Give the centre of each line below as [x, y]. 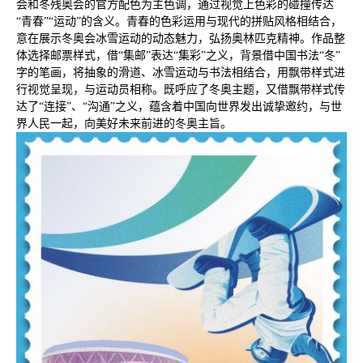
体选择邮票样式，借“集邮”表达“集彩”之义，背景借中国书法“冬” [178, 56]
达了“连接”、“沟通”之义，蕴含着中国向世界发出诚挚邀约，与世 [179, 107]
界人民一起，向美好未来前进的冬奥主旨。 [124, 124]
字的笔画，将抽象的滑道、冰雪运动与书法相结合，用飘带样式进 [181, 73]
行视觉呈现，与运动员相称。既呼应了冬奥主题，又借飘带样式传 [181, 90]
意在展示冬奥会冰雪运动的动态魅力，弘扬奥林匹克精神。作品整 [181, 39]
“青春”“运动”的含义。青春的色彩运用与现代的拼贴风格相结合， [179, 22]
